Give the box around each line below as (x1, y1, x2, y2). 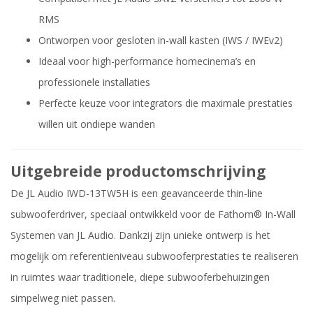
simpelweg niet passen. (10, 291, 115, 305)
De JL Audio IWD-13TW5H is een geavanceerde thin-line (10, 187, 263, 201)
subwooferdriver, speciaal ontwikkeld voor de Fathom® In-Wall (10, 208, 296, 221)
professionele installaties (38, 75, 150, 89)
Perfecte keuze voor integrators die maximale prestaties (38, 96, 293, 110)
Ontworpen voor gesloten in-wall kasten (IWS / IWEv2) (38, 34, 283, 48)
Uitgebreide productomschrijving (10, 161, 266, 182)
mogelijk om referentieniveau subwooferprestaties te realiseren (10, 249, 298, 263)
